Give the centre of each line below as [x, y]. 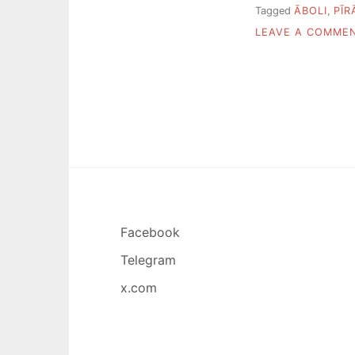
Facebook [150, 232]
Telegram [148, 260]
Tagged [275, 11]
